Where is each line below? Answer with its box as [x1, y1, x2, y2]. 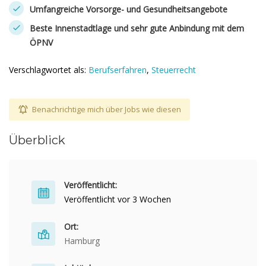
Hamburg [64, 235, 100, 246]
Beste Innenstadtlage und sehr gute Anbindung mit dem [30, 23, 244, 34]
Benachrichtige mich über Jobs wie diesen [32, 104, 181, 115]
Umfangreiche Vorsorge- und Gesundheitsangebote [30, 4, 227, 15]
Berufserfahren [88, 64, 147, 75]
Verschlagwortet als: [9, 64, 88, 75]
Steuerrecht [151, 64, 196, 75]
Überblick [9, 133, 65, 147]
